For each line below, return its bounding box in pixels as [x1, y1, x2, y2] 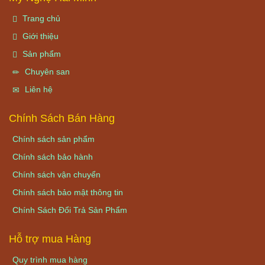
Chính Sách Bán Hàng [9, 112, 115, 124]
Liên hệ [22, 84, 53, 94]
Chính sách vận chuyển [12, 169, 101, 179]
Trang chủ [22, 13, 60, 23]
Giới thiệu [20, 31, 59, 41]
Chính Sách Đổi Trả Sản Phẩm [12, 205, 127, 215]
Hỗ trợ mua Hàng [9, 232, 91, 245]
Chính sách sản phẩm [12, 134, 95, 144]
